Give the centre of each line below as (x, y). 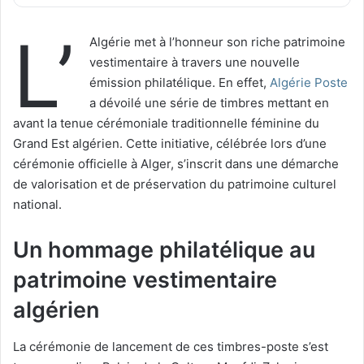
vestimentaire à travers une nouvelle (195, 63)
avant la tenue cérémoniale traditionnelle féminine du (166, 123)
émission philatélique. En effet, (180, 83)
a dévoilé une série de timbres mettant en (209, 103)
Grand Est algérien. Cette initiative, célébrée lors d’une (170, 144)
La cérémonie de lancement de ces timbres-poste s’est (171, 346)
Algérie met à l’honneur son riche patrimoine (217, 42)
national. (37, 205)
